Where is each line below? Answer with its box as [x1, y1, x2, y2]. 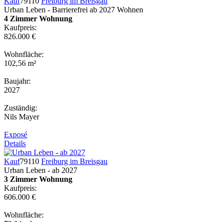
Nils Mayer [4, 112, 39, 121]
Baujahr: [4, 76, 31, 85]
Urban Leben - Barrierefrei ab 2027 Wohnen [4, 5, 143, 14]
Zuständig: [4, 103, 37, 112]
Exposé [4, 130, 27, 139]
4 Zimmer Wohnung [4, 14, 72, 23]
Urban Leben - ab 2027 [4, 166, 77, 174]
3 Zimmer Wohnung [4, 174, 72, 183]
